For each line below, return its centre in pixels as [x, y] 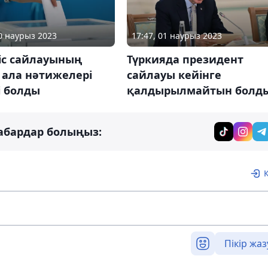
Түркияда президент [185, 59]
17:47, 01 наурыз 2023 [176, 35]
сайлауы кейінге [174, 74]
